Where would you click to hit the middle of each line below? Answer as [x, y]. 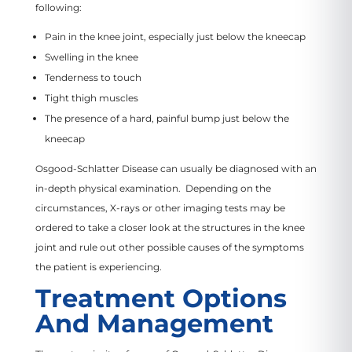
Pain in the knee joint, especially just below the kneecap [175, 36]
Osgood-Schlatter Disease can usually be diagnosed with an [176, 168]
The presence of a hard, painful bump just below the [167, 118]
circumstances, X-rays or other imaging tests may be [160, 207]
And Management [154, 323]
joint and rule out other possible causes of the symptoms [169, 247]
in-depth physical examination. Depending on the [153, 188]
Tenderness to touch [93, 77]
